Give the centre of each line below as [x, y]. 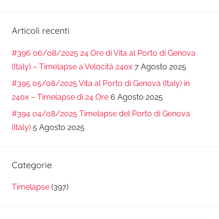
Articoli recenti [41, 31]
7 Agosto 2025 [160, 66]
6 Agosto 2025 [137, 97]
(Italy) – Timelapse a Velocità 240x [72, 66]
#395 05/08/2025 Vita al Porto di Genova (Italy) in [101, 83]
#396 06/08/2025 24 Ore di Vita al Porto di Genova [104, 53]
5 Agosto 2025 [59, 128]
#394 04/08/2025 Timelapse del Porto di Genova [101, 114]
